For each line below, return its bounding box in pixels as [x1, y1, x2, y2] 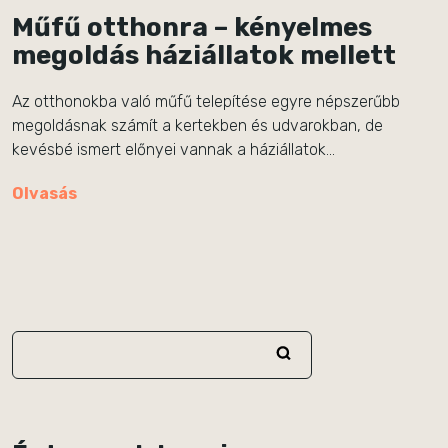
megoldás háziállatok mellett [12, 40, 396, 71]
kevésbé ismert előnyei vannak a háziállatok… [12, 140, 335, 159]
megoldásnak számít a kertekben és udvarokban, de [12, 116, 383, 135]
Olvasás [12, 184, 77, 203]
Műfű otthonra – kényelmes [12, 12, 372, 43]
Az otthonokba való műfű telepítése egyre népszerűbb [12, 92, 400, 111]
